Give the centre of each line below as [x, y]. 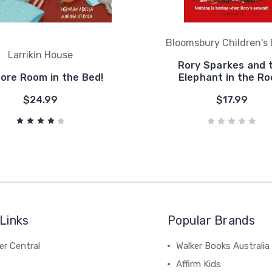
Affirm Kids [199, 264]
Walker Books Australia [223, 246]
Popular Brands [212, 220]
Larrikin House [40, 55]
